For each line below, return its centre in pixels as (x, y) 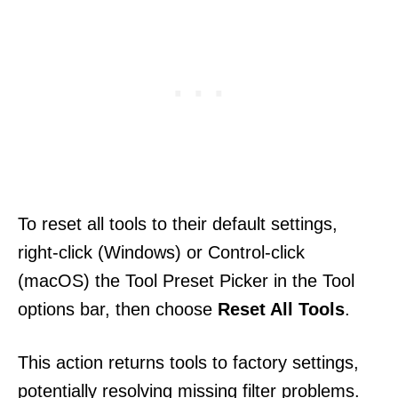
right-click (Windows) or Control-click (161, 252)
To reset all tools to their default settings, (178, 223)
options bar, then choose (118, 309)
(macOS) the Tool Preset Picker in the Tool (186, 280)
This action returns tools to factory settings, (188, 362)
